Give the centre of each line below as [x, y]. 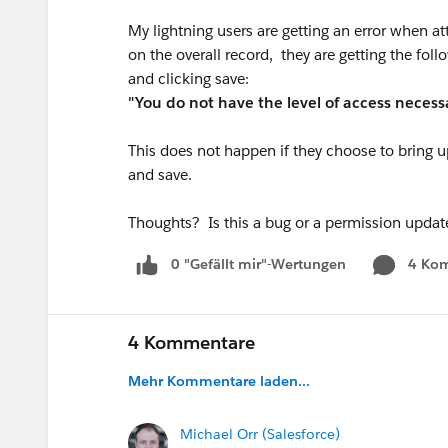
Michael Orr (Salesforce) [260, 433]
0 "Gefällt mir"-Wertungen [258, 264]
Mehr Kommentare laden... [219, 380]
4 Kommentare [191, 342]
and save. [160, 174]
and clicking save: [188, 78]
